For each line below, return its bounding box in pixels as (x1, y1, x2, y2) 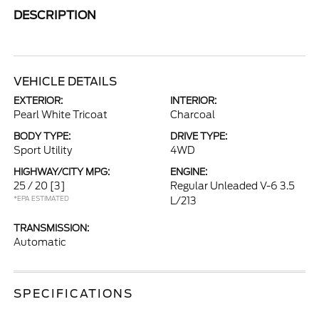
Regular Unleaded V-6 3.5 (170, 180, 295, 192)
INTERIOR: (170, 95, 216, 106)
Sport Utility (14, 145, 73, 156)
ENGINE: (170, 167, 207, 177)
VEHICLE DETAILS (14, 75, 117, 88)
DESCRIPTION (14, 9, 97, 22)
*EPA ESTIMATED (14, 194, 70, 202)
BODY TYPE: (14, 131, 71, 142)
